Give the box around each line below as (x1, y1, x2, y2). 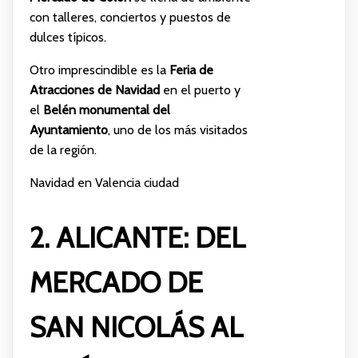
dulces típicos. (29, 29, 106, 45)
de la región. (29, 141, 97, 157)
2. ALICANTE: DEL (29, 220, 245, 255)
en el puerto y (159, 82, 241, 97)
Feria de (169, 62, 213, 78)
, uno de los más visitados (107, 121, 248, 137)
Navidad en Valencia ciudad (29, 174, 179, 190)
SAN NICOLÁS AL (29, 309, 243, 344)
